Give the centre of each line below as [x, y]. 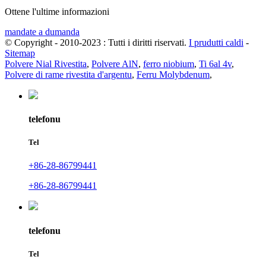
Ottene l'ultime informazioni [57, 11]
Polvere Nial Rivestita [46, 64]
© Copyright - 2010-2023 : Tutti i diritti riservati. [96, 42]
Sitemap [20, 53]
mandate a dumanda [42, 31]
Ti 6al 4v [215, 64]
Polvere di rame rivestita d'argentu [68, 74]
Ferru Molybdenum [173, 74]
